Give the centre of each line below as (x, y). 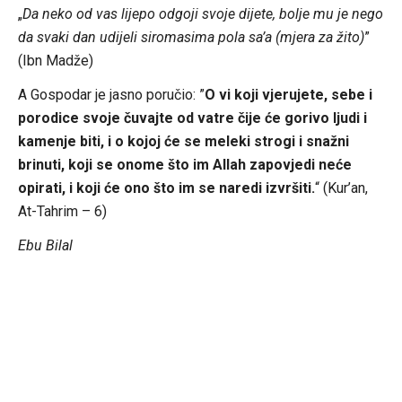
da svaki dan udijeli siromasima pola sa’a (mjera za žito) (191, 37)
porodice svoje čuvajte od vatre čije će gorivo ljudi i (192, 118)
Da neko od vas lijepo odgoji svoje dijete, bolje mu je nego (202, 13)
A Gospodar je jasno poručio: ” (111, 94)
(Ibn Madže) (55, 60)
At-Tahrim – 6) (62, 211)
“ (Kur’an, (341, 188)
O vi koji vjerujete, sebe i (288, 94)
